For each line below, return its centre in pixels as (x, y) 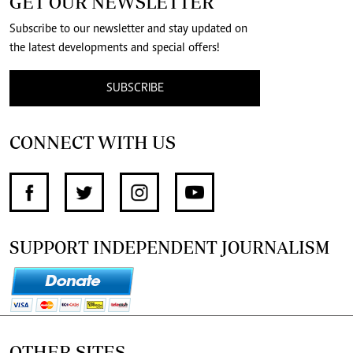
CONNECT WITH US (93, 142)
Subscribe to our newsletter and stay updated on (128, 29)
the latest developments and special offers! (115, 48)
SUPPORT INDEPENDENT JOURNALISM (170, 247)
